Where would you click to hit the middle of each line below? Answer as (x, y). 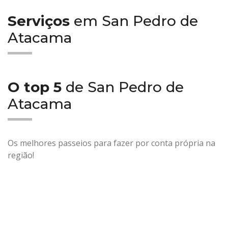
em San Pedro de (134, 21)
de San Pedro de (123, 87)
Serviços (39, 21)
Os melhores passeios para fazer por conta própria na (111, 143)
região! (21, 155)
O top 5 (35, 87)
